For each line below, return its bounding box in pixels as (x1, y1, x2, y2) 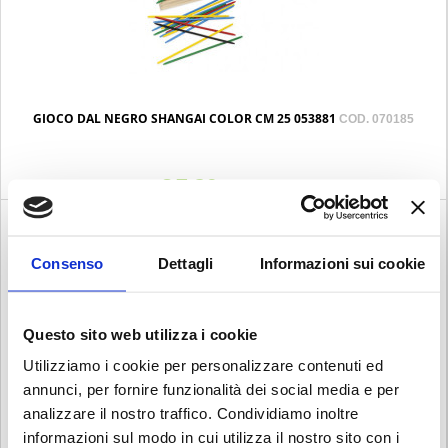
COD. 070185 (339, 112, 414, 126)
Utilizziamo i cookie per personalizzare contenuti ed (23, 356, 383, 374)
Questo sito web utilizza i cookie (23, 325, 258, 342)
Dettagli (158, 254, 213, 271)
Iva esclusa (223, 180, 288, 197)
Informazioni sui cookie (259, 254, 425, 271)
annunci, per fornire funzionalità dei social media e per (23, 380, 399, 398)
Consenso (31, 254, 104, 271)
